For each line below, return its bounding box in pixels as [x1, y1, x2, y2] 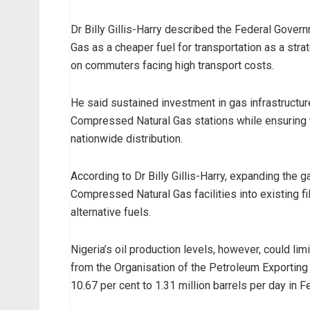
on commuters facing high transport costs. [71, 58, 274, 72]
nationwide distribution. [71, 131, 183, 145]
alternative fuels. [71, 205, 151, 219]
